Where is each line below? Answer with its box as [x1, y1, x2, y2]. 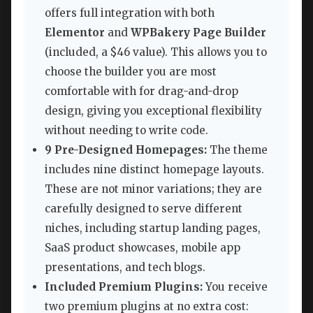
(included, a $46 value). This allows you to [45, 45, 267, 59]
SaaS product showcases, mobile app [45, 241, 240, 255]
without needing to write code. [45, 124, 208, 138]
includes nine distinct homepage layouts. [45, 163, 264, 177]
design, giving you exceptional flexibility [45, 104, 262, 118]
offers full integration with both [45, 6, 214, 20]
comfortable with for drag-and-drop [45, 85, 238, 99]
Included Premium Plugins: [45, 280, 203, 294]
